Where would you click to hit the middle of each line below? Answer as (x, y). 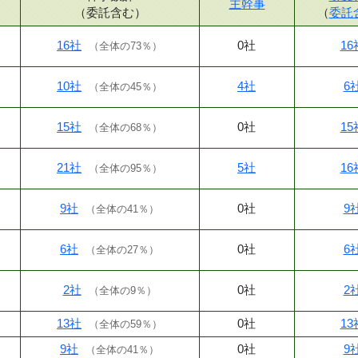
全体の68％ (125, 128)
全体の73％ (125, 46)
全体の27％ (122, 250)
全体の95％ (125, 169)
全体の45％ (125, 87)
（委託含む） (110, 13)
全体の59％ (125, 324)
